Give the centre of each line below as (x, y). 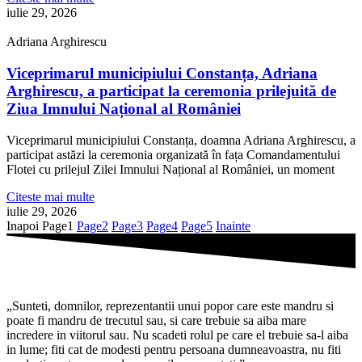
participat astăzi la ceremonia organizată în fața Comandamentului (173, 154)
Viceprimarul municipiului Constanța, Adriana (162, 74)
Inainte (233, 225)
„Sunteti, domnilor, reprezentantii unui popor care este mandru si (170, 306)
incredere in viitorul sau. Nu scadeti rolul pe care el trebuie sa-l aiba (177, 335)
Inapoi (23, 225)
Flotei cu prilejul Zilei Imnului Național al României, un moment (170, 169)
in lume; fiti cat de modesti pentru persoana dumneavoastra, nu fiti (174, 349)
